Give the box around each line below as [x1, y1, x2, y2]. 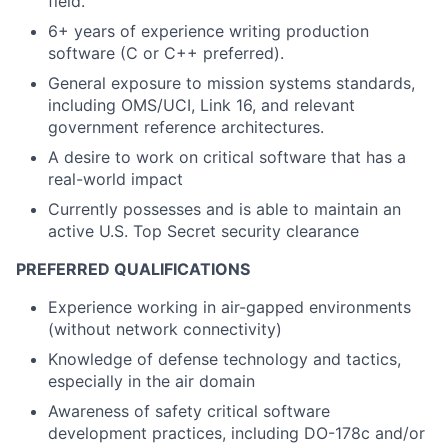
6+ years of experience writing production [48, 21, 369, 41]
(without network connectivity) [48, 319, 282, 339]
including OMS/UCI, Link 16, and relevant [48, 95, 355, 115]
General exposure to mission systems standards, [48, 73, 415, 93]
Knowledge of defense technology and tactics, [48, 349, 401, 369]
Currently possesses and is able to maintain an [48, 199, 401, 219]
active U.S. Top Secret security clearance [48, 221, 359, 241]
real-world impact [48, 169, 183, 189]
